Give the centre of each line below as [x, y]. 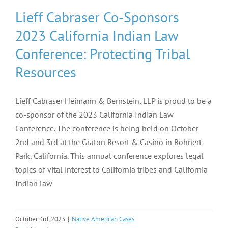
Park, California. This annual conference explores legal [109, 155]
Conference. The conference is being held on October [107, 128]
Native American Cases [103, 219]
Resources [46, 72]
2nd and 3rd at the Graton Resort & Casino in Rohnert [108, 142]
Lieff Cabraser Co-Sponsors [97, 17]
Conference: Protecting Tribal [103, 53]
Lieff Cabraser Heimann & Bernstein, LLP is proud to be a [113, 101]
